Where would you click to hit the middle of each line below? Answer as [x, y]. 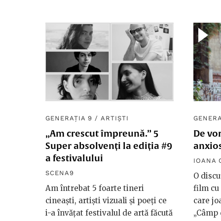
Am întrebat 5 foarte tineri [95, 188]
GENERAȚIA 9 [69, 118]
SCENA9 [60, 173]
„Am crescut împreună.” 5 [102, 134]
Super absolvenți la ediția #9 [109, 146]
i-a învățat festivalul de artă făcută [109, 213]
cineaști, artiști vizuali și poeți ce [106, 201]
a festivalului [74, 158]
